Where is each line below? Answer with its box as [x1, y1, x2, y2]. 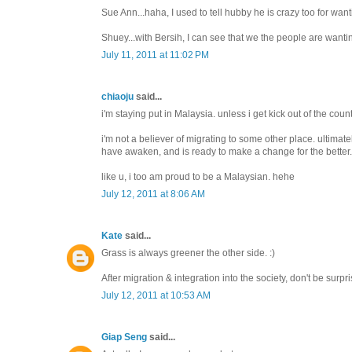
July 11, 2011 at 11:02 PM [101, 49, 209, 60]
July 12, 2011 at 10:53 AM [101, 289, 211, 301]
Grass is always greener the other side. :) [101, 247, 275, 258]
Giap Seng [101, 331, 147, 343]
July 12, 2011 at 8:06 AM [101, 188, 205, 200]
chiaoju [101, 90, 134, 102]
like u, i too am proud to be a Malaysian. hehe [101, 170, 295, 182]
